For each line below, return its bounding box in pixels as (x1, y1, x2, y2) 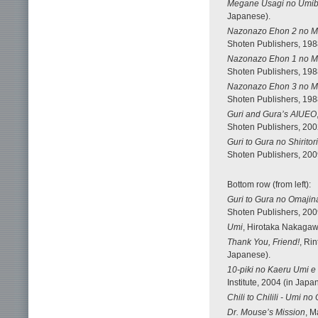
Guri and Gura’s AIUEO (227, 109, 317, 119)
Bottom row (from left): (227, 179, 311, 190)
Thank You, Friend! (227, 236, 300, 247)
